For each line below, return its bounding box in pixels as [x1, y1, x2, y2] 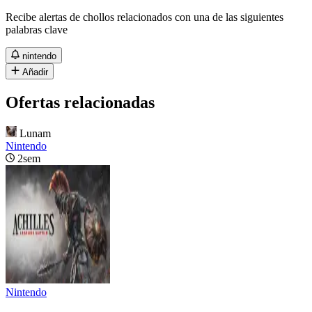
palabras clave [6, 23, 68, 36]
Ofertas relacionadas [6, 93, 155, 111]
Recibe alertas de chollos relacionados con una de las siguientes [6, 10, 283, 23]
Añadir [22, 66, 49, 77]
